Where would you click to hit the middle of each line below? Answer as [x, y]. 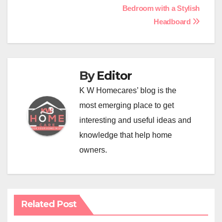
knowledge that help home [126, 135]
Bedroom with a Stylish [161, 8]
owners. [93, 150]
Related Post [49, 204]
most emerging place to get [127, 105]
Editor [114, 75]
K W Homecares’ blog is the [128, 90]
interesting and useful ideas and [135, 120]
